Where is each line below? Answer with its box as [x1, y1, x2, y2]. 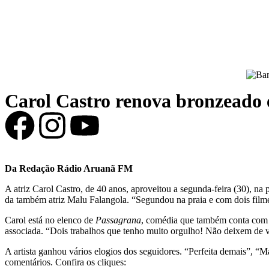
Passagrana [95, 215, 141, 226]
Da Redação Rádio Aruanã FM [5, 163, 133, 174]
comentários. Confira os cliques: [5, 257, 126, 268]
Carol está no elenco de [5, 215, 95, 226]
